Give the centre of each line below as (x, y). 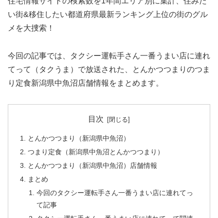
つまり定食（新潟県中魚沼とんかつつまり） (96, 152)
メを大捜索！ (31, 28)
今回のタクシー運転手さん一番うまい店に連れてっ (115, 192)
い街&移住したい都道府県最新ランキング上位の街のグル (108, 15)
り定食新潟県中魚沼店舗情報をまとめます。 (86, 83)
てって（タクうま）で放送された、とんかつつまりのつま (109, 70)
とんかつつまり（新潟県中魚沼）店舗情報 (93, 166)
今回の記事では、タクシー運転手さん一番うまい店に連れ (109, 56)
